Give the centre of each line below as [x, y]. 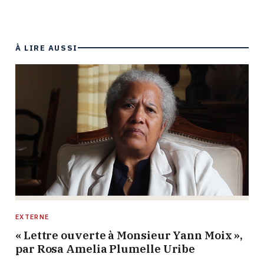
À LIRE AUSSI [47, 48]
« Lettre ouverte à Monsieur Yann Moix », [129, 235]
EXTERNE [32, 217]
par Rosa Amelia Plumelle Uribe [105, 248]
